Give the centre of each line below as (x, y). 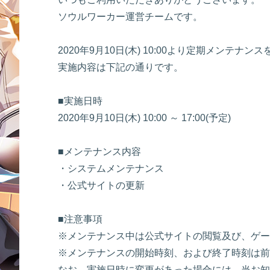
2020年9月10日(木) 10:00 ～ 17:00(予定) (144, 118)
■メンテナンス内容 (99, 152)
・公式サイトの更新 (101, 185)
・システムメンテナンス (111, 168)
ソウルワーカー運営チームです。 (130, 17)
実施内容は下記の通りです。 (121, 67)
